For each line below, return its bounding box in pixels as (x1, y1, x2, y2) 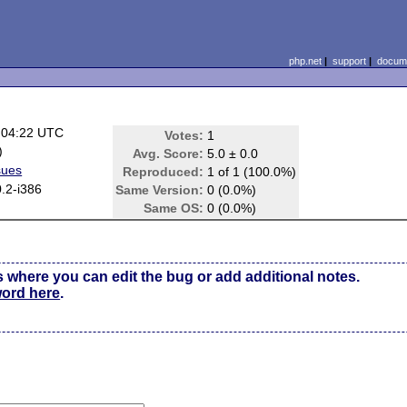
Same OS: (144, 201, 204, 215)
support (332, 55, 366, 66)
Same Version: (115, 183, 204, 197)
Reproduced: (123, 164, 204, 179)
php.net (288, 55, 322, 66)
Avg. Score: (133, 146, 204, 161)
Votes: (164, 128, 204, 143)
